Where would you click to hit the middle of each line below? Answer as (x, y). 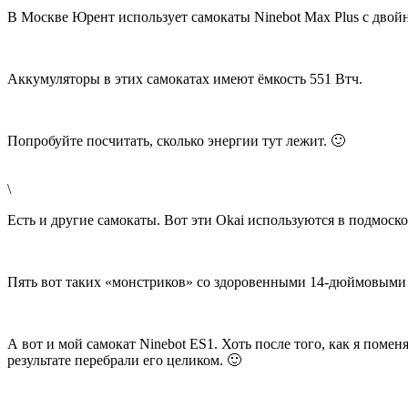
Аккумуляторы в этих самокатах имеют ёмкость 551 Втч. (185, 79)
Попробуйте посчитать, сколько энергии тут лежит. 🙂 (176, 141)
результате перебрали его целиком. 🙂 (124, 361)
